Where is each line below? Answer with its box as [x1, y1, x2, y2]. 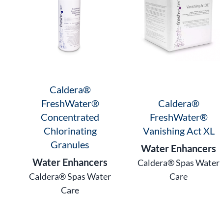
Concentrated [41, 111, 100, 123]
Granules [51, 138, 90, 151]
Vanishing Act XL [142, 125, 215, 137]
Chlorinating [43, 125, 97, 137]
